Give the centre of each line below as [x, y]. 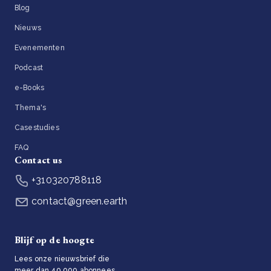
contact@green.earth [78, 201]
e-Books [30, 88]
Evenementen [40, 48]
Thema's [31, 108]
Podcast [29, 68]
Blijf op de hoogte [54, 240]
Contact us [38, 160]
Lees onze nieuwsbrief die [62, 259]
